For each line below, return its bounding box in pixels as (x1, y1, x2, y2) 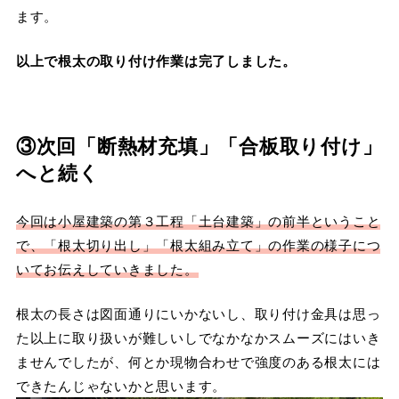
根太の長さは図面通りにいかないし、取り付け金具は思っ (15, 303, 381, 322)
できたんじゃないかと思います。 (15, 375, 227, 395)
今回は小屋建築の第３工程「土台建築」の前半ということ (15, 211, 381, 231)
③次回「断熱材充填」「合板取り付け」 (15, 130, 383, 159)
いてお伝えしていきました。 (15, 259, 199, 279)
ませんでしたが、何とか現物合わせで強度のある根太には (15, 351, 381, 370)
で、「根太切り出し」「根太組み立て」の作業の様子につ (15, 235, 381, 255)
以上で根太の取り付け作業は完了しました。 (15, 50, 297, 70)
